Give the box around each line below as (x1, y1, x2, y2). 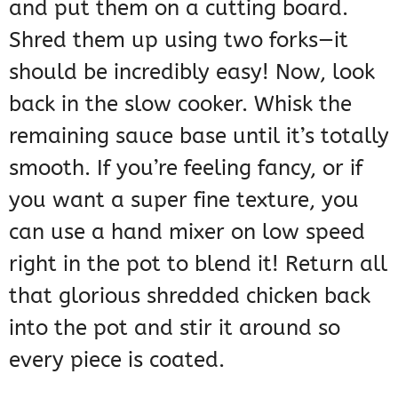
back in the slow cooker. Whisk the (9, 92, 352, 117)
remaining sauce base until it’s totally (9, 123, 389, 149)
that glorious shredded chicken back (9, 283, 370, 309)
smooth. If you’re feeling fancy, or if (9, 155, 362, 181)
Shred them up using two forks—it (9, 28, 348, 53)
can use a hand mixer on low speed (9, 219, 365, 245)
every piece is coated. (9, 347, 225, 373)
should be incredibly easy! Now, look (9, 60, 375, 85)
